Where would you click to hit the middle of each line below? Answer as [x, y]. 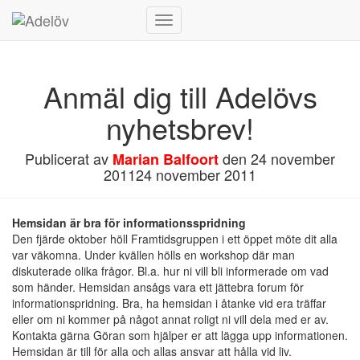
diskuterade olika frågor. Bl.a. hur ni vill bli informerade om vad [170, 271]
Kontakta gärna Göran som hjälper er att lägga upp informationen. [180, 335]
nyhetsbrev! [180, 127]
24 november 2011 [196, 174]
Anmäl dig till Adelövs [180, 96]
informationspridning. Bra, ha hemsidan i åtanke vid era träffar [169, 303]
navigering [190, 65]
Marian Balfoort [166, 159]
